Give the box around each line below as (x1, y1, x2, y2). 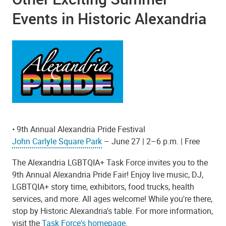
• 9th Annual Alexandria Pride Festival (12, 124, 145, 135)
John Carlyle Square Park (12, 136, 102, 147)
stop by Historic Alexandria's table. (12, 205, 134, 216)
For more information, (134, 205, 213, 216)
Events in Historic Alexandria (12, 8, 206, 29)
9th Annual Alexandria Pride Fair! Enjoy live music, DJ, (12, 168, 203, 180)
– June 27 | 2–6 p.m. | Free (102, 136, 200, 147)
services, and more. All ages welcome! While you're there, (12, 193, 212, 204)
